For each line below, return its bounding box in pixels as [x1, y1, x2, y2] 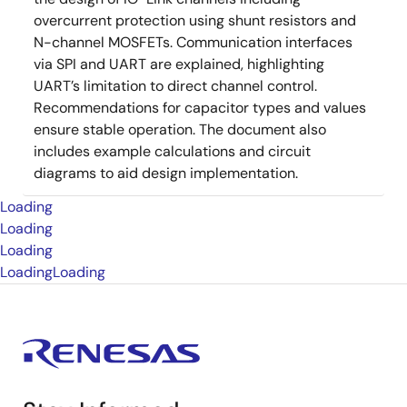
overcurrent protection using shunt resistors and [34, 11, 356, 30]
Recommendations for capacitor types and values [34, 98, 366, 117]
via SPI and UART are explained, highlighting [34, 55, 324, 74]
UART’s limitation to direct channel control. [34, 76, 317, 95]
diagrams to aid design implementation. [34, 164, 298, 183]
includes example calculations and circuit [34, 142, 311, 161]
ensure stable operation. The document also [34, 120, 326, 139]
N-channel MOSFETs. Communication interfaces [34, 33, 352, 52]
